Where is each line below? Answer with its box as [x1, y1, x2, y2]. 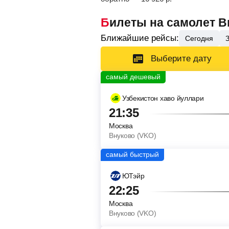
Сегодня [185, 34, 213, 42]
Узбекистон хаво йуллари [122, 94, 204, 102]
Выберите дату [151, 54, 212, 63]
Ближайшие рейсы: [101, 33, 179, 43]
